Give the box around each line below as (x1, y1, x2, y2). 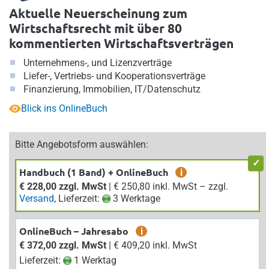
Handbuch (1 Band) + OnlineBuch (19, 165, 168, 178)
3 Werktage (110, 192, 160, 204)
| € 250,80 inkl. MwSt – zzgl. (113, 180, 231, 192)
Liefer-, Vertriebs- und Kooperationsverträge (23, 70, 205, 82)
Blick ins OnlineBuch (21, 102, 107, 114)
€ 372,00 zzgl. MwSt (19, 239, 106, 251)
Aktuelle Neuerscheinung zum (9, 4, 187, 21)
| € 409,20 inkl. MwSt (113, 239, 197, 251)
